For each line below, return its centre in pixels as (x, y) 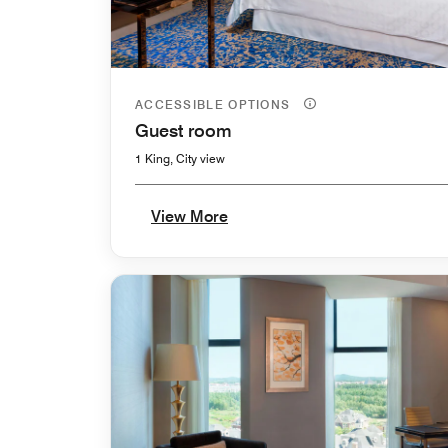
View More (189, 216)
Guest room (183, 130)
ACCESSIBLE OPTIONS (215, 104)
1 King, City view (180, 158)
